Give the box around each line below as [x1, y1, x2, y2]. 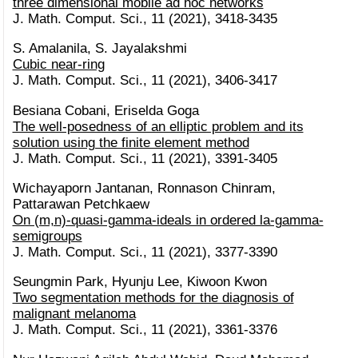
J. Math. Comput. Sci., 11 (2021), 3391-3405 [12, 150, 277, 166]
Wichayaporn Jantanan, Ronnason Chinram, [12, 180, 276, 196]
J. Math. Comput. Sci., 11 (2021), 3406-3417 [12, 73, 277, 89]
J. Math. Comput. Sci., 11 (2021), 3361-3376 [12, 322, 277, 338]
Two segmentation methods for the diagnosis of [12, 290, 294, 306]
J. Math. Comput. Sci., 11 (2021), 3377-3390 [12, 244, 277, 260]
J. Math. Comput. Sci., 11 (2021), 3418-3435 [12, 10, 277, 26]
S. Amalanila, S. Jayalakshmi [12, 41, 187, 57]
